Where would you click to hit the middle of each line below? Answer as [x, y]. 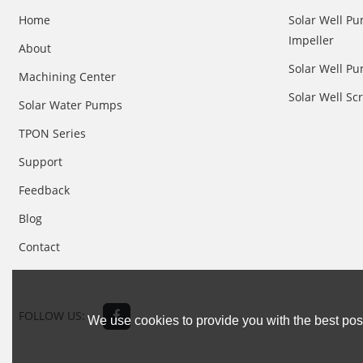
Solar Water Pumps [71, 105]
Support [41, 162]
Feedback [45, 190]
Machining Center [68, 77]
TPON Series [53, 134]
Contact [40, 247]
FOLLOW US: [52, 316]
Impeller [311, 41]
